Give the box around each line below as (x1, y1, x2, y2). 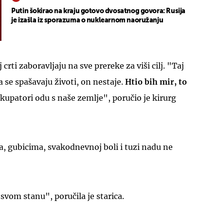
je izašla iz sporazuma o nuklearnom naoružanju (11, 17, 163, 24)
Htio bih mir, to (125, 76, 187, 87)
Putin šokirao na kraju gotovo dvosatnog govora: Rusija (11, 8, 185, 15)
